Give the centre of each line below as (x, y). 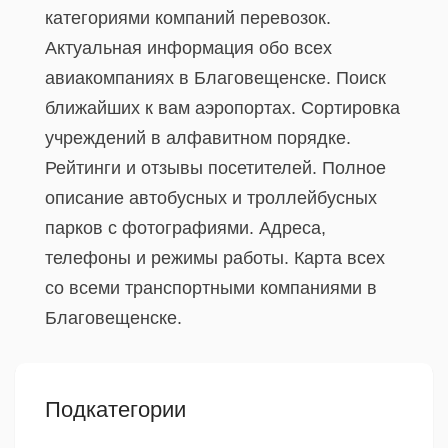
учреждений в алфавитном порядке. (198, 138)
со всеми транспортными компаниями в (211, 288)
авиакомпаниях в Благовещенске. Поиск (215, 78)
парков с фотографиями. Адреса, (185, 228)
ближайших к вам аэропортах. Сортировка (222, 108)
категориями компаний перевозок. (188, 18)
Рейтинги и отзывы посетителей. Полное (215, 168)
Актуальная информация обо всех (188, 48)
